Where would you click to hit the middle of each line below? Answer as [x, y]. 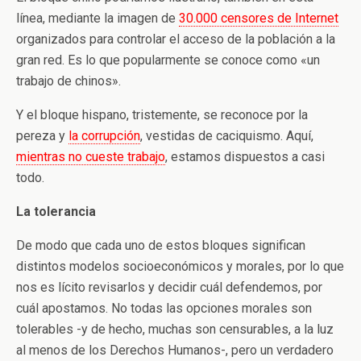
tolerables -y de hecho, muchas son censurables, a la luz [175, 329]
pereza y [42, 136]
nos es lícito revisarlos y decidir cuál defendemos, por [169, 287]
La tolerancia [56, 212]
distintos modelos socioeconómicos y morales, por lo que [180, 266]
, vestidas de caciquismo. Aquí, [227, 136]
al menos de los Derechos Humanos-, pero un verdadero [175, 350]
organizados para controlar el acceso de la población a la [176, 39]
